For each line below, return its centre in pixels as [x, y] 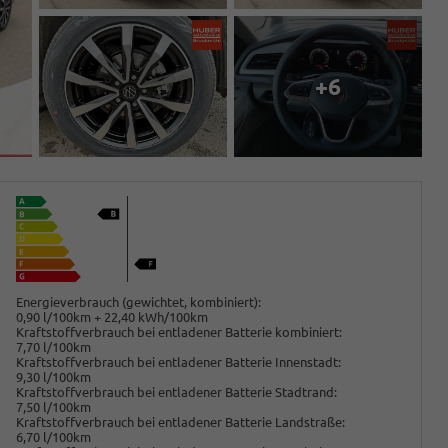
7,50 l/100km [54, 406]
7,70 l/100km [54, 346]
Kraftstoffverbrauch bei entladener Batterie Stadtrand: [177, 391]
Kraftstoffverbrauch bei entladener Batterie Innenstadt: [179, 361]
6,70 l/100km [54, 436]
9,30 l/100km [54, 376]
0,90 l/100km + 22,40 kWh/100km [112, 316]
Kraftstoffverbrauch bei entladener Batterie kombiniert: [179, 331]
